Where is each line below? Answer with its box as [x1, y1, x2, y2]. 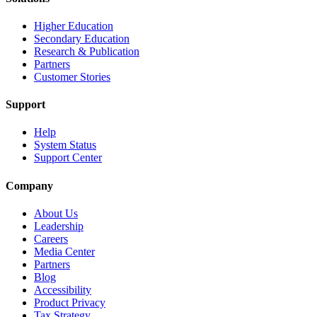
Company [6, 179, 53, 192]
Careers [34, 232, 68, 245]
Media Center [34, 245, 95, 258]
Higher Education [34, 19, 113, 32]
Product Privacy [34, 296, 105, 309]
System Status [34, 139, 96, 151]
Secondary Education [34, 32, 129, 45]
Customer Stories [34, 70, 110, 83]
